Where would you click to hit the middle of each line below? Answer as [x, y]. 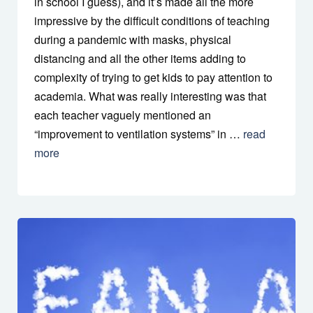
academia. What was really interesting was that [150, 96]
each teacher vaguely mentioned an [123, 115]
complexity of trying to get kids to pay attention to [153, 78]
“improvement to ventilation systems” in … [139, 134]
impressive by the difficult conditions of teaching [152, 21]
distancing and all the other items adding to [140, 59]
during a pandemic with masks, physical [133, 40]
